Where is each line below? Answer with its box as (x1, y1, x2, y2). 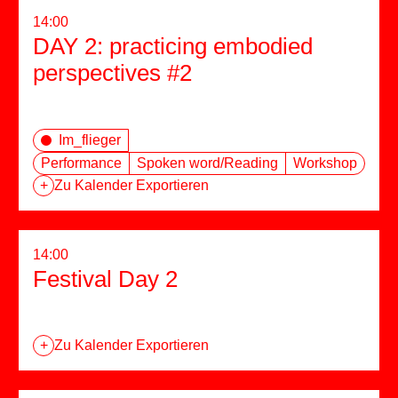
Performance (41, 155, 122, 171)
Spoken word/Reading (137, 155, 278, 171)
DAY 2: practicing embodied (33, 33, 313, 60)
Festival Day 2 (33, 266, 178, 293)
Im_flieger (59, 132, 121, 148)
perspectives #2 (33, 60, 192, 87)
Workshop (293, 155, 357, 171)
